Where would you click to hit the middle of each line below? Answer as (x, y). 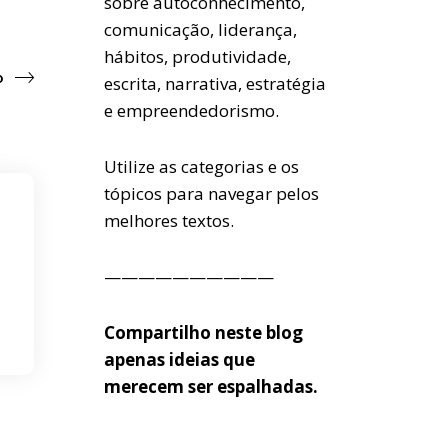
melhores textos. (168, 220)
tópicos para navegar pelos (211, 193)
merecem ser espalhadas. (210, 386)
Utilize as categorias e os (201, 166)
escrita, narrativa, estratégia (214, 83)
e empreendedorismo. (191, 110)
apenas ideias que (179, 359)
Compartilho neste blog (203, 332)
